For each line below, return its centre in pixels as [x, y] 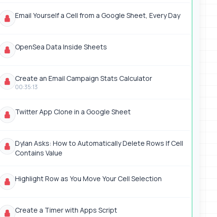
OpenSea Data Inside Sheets [61, 47]
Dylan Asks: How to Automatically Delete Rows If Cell [99, 143]
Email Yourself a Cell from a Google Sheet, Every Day [97, 15]
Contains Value [39, 153]
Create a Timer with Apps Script [66, 210]
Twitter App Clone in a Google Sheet [73, 112]
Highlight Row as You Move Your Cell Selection [88, 178]
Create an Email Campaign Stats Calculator [83, 78]
